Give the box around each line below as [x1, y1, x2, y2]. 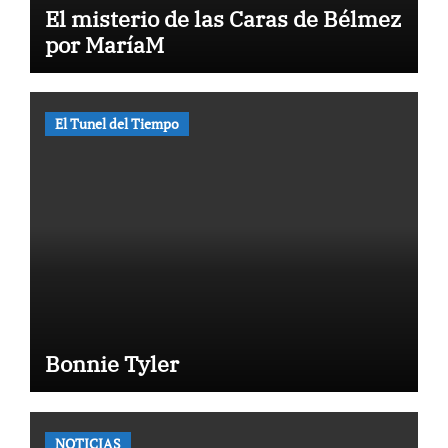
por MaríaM [44, 29, 164, 59]
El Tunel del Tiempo [54, 114, 179, 133]
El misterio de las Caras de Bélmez [44, 3, 401, 33]
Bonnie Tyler [44, 349, 179, 378]
